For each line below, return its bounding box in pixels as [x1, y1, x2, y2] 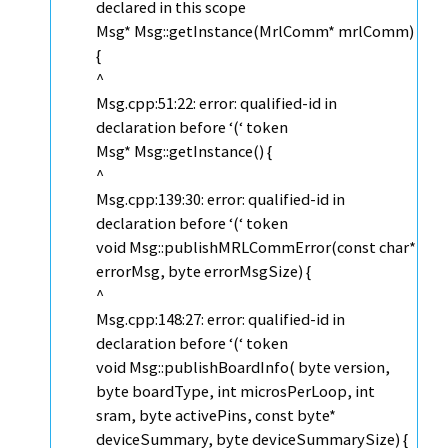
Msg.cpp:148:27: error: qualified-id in [96, 309, 345, 330]
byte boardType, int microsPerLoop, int [96, 381, 375, 402]
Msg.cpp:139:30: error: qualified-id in [96, 189, 345, 210]
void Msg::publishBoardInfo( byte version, [96, 357, 390, 378]
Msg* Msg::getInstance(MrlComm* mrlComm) [96, 21, 414, 42]
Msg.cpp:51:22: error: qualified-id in [96, 93, 337, 114]
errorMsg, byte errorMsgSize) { [96, 261, 311, 282]
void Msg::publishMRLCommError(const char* [96, 237, 416, 258]
